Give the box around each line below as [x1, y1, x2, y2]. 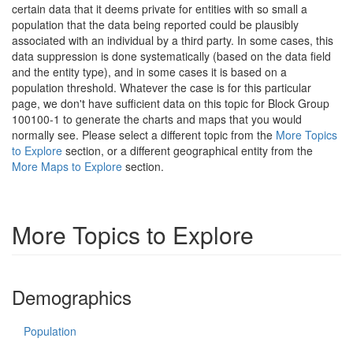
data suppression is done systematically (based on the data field [12, 48, 331, 64]
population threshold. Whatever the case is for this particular [12, 80, 311, 95]
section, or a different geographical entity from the [62, 143, 313, 158]
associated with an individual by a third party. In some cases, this [12, 32, 333, 48]
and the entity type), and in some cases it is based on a [12, 64, 287, 80]
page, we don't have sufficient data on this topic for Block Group [12, 95, 329, 111]
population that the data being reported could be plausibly [12, 17, 299, 32]
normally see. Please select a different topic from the [12, 127, 276, 143]
